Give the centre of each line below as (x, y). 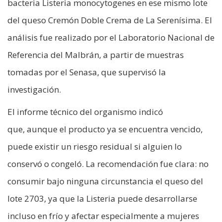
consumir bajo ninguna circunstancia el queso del (105, 181)
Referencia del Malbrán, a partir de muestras (96, 55)
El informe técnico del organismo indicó (85, 112)
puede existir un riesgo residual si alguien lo (95, 147)
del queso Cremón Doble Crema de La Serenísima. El (110, 20)
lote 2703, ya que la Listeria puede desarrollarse (102, 199)
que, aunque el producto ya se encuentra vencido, (105, 129)
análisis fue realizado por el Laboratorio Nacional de (111, 38)
